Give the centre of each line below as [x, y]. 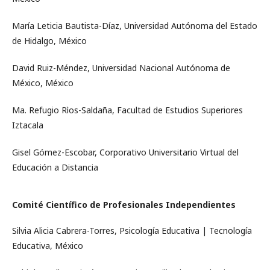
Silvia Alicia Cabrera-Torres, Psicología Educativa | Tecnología [132, 231]
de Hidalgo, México [49, 41]
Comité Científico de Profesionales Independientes [124, 205]
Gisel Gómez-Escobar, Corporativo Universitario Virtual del [125, 152]
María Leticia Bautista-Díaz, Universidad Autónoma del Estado [135, 26]
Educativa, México [48, 246]
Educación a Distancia [55, 167]
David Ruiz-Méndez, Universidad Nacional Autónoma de [121, 68]
